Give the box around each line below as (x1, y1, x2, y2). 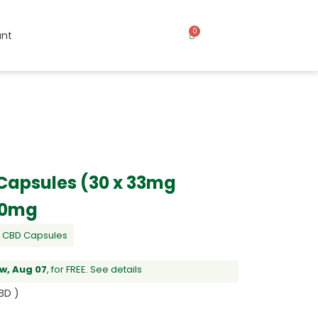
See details (90, 263, 143, 276)
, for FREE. (47, 263, 91, 276)
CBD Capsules (2, 229, 68, 242)
